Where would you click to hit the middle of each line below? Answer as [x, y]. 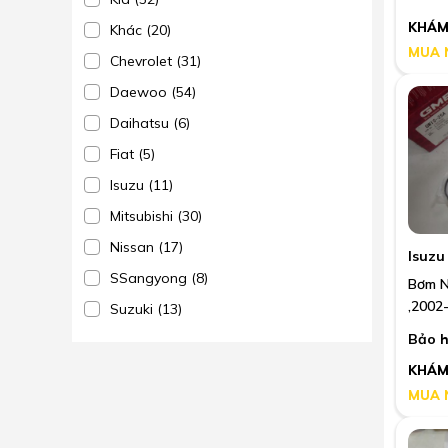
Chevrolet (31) [155, 61]
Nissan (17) [146, 247]
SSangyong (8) [159, 278]
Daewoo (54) [153, 92]
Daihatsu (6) [150, 123]
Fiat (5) [132, 154]
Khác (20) [140, 30]
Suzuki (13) [146, 309]
